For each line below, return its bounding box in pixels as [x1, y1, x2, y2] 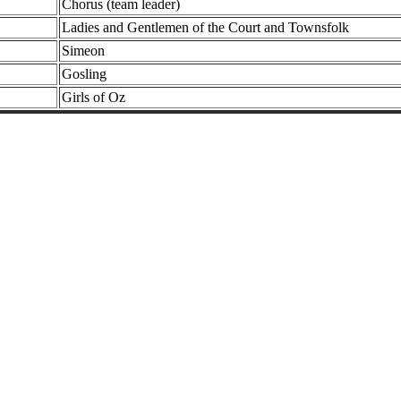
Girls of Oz [61, 90, 125, 105]
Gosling [61, 66, 107, 81]
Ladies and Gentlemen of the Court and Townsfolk [61, 20, 349, 35]
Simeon [61, 43, 105, 58]
